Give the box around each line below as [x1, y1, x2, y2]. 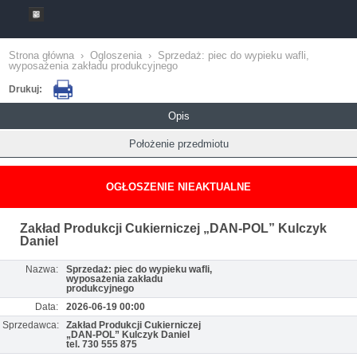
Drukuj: [9, 83, 45, 95]
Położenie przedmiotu [128, 138, 229, 150]
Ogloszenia [90, 49, 142, 61]
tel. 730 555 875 [66, 339, 137, 350]
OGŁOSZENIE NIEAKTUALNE [106, 181, 251, 193]
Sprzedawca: [2, 320, 59, 331]
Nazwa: [25, 264, 58, 275]
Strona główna [9, 49, 74, 61]
